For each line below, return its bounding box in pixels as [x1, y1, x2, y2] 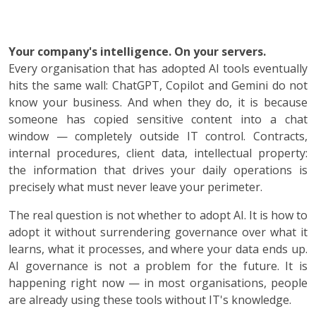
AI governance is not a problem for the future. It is [8, 258, 308, 274]
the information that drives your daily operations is [8, 162, 308, 178]
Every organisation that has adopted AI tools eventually [8, 61, 308, 76]
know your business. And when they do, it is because [8, 95, 308, 110]
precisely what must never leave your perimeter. [8, 179, 262, 195]
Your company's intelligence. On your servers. [8, 44, 266, 59]
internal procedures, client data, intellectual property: [8, 145, 308, 161]
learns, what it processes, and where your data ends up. [8, 241, 308, 257]
